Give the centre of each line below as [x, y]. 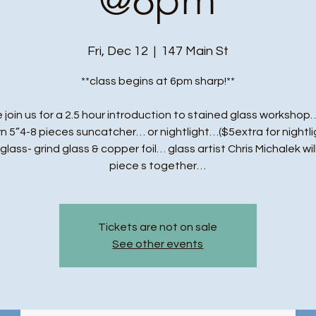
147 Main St [195, 51]
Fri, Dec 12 [117, 51]
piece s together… [158, 166]
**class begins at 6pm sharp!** [158, 81]
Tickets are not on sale [158, 227]
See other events [158, 244]
